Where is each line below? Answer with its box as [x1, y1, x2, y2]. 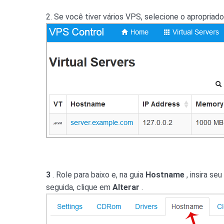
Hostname [145, 170, 184, 179]
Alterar [112, 182, 139, 192]
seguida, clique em [46, 182, 112, 192]
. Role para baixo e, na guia [50, 170, 145, 179]
